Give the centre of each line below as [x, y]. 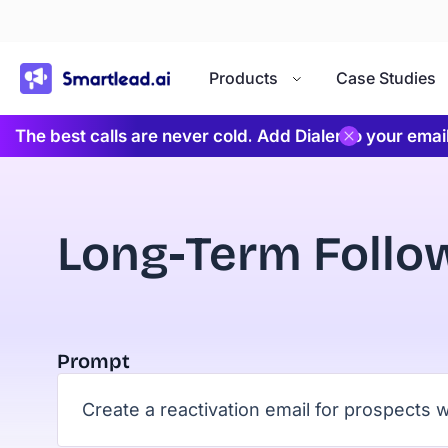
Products [243, 78]
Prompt [93, 361]
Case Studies [386, 78]
